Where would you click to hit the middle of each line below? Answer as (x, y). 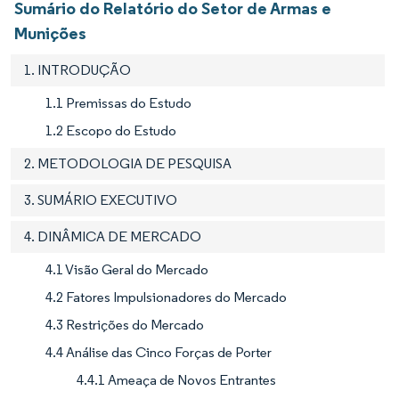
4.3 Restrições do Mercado (125, 324)
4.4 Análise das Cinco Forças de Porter (159, 352)
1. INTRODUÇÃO (77, 69)
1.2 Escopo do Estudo (111, 130)
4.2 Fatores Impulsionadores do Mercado (166, 297)
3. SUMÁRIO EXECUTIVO (101, 199)
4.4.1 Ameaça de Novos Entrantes (176, 379)
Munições (50, 33)
